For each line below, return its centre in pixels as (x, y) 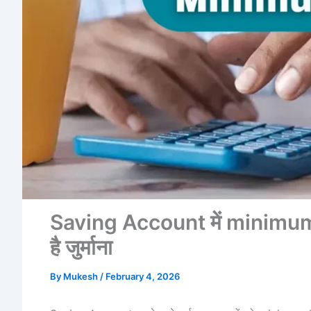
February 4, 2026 (143, 276)
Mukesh (82, 276)
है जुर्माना (81, 247)
